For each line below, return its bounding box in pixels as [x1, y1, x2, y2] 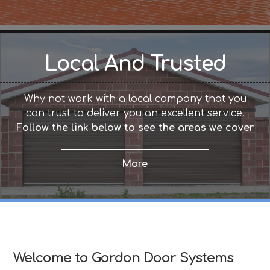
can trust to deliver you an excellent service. [25, 107, 245, 119]
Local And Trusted [44, 52, 226, 76]
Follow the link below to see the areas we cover [16, 122, 254, 133]
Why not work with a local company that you [24, 93, 246, 104]
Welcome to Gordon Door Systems [13, 250, 234, 265]
